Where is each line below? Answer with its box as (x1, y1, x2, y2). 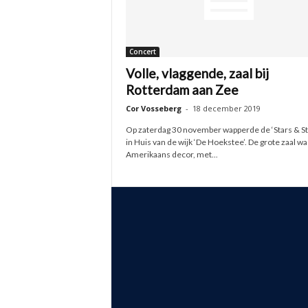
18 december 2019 (192, 103, 261, 113)
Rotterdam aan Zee (125, 82, 239, 98)
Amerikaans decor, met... (125, 149, 218, 159)
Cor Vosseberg (125, 103, 181, 113)
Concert (129, 47, 156, 56)
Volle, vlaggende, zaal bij (125, 65, 269, 81)
